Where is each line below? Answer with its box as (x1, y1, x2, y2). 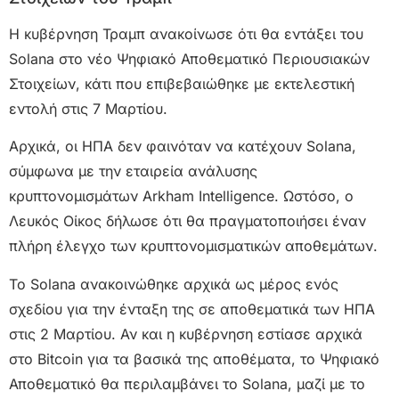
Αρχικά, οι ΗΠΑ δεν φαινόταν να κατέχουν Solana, (9, 137, 356, 156)
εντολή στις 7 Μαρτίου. (9, 99, 167, 118)
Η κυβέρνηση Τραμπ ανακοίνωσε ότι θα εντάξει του (9, 24, 363, 43)
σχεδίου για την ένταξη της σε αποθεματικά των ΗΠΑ (9, 299, 375, 318)
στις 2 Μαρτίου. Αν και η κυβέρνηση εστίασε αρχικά (9, 324, 362, 343)
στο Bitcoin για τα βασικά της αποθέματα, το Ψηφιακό (9, 349, 379, 368)
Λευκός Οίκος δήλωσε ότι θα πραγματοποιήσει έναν (9, 212, 366, 231)
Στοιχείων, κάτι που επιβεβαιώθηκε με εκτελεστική (9, 74, 354, 93)
